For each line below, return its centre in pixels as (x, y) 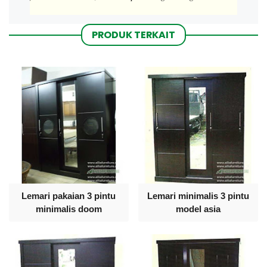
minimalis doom (69, 209)
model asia (198, 209)
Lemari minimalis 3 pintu (198, 195)
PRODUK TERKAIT (133, 35)
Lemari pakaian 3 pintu (69, 195)
